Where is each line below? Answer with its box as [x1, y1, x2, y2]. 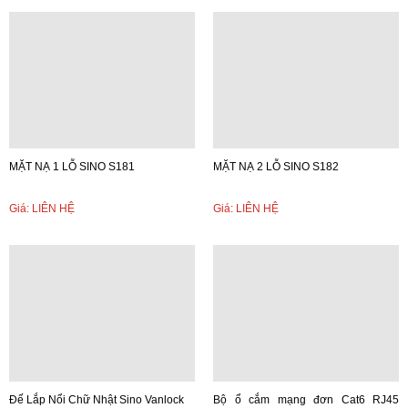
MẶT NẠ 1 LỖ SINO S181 [9, 160, 135, 173]
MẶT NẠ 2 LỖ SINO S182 [213, 160, 339, 173]
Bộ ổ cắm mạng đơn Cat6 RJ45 [213, 393, 399, 406]
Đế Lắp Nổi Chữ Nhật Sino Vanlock [9, 393, 184, 406]
